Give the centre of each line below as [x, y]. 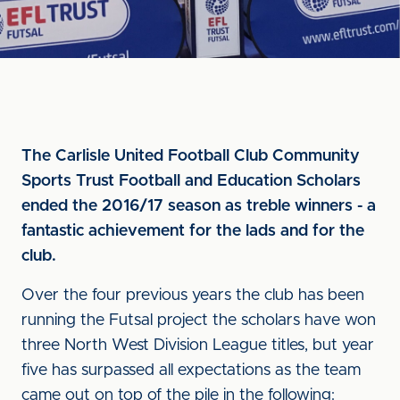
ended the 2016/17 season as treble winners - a [199, 206]
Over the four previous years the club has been [193, 296]
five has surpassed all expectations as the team [191, 371]
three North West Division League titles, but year [198, 346]
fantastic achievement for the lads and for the [193, 231]
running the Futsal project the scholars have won [199, 321]
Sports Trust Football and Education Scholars [191, 181]
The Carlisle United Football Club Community [191, 156]
